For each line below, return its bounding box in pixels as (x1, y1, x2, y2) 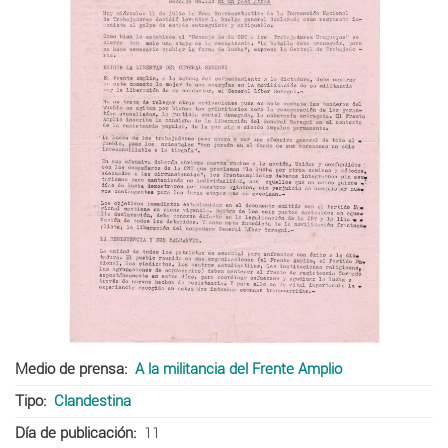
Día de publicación (15, 423, 133, 442)
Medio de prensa (15, 359, 124, 378)
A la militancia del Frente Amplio (134, 359, 342, 378)
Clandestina (53, 391, 131, 410)
